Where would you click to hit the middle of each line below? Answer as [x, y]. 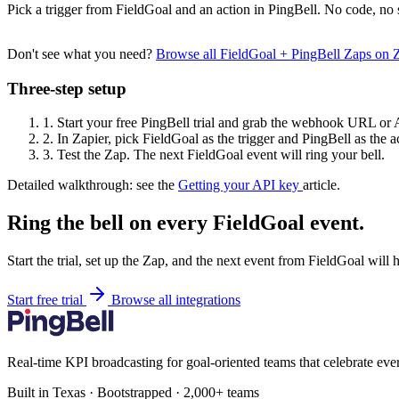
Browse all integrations [176, 300]
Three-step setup [67, 88]
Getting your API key [240, 185]
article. [322, 185]
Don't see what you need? [81, 53]
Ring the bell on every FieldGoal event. [186, 223]
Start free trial [47, 300]
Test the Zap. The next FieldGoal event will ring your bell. [219, 155]
